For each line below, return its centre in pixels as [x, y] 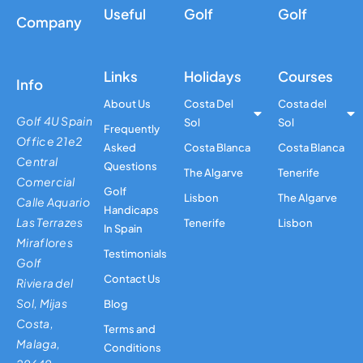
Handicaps [131, 210]
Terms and [129, 329]
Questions [130, 167]
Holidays [213, 77]
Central [37, 162]
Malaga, [38, 344]
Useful [124, 14]
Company [49, 22]
